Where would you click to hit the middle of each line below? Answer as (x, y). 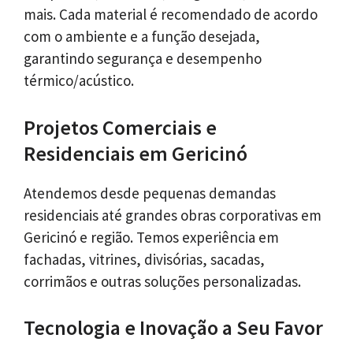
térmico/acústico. (79, 81)
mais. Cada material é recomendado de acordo (171, 15)
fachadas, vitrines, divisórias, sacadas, (144, 259)
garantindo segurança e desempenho (143, 59)
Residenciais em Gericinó (136, 153)
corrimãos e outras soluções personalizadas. (162, 281)
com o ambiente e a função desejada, (142, 37)
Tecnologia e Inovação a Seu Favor (173, 328)
